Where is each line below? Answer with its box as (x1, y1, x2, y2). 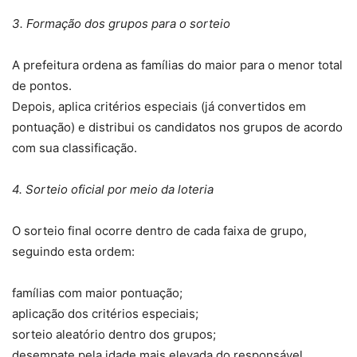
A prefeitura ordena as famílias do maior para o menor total (12, 57, 343, 73)
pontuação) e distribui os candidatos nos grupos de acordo (12, 120, 343, 135)
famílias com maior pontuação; (12, 285, 182, 301)
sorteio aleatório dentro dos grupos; (12, 327, 216, 343)
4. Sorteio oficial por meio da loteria (12, 182, 214, 198)
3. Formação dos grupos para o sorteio (12, 16, 230, 32)
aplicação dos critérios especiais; (12, 306, 198, 322)
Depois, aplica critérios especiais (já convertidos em (12, 99, 306, 115)
